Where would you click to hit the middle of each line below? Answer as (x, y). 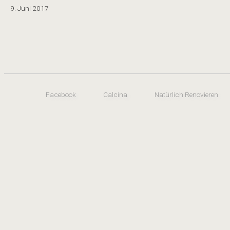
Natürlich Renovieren (186, 94)
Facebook (61, 94)
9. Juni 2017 (30, 8)
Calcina (115, 94)
